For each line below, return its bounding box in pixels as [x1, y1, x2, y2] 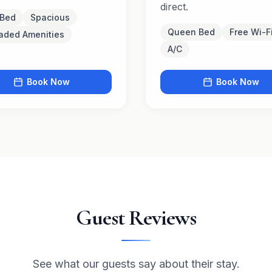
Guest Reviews [75, 205, 197, 231]
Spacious [30, 12, 70, 22]
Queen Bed [168, 27, 215, 37]
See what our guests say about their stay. [32, 257, 240, 270]
